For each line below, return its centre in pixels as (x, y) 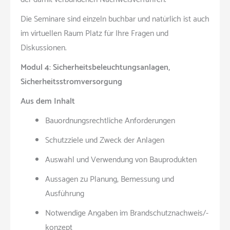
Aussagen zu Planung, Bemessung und (110, 179)
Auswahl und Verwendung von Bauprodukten (121, 160)
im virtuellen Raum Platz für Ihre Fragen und (94, 34)
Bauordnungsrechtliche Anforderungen (110, 121)
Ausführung (65, 194)
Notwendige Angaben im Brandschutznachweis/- (127, 213)
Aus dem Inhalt (48, 101)
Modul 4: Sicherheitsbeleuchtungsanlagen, (95, 68)
